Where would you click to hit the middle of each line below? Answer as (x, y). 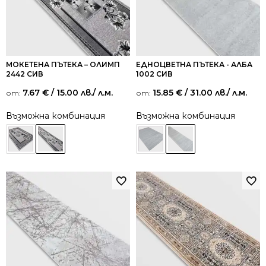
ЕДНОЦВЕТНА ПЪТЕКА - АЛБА (194, 64)
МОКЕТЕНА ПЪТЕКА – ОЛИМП (63, 64)
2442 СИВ (25, 74)
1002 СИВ (154, 74)
